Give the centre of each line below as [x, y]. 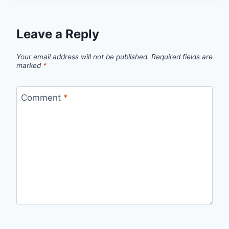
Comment [42, 98]
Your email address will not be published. [83, 56]
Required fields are [182, 56]
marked [30, 65]
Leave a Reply [58, 34]
